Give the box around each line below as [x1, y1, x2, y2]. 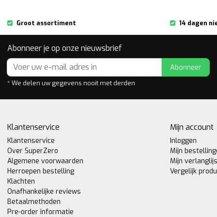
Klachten [7, 177, 35, 186]
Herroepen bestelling [7, 167, 74, 176]
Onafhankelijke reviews [7, 187, 81, 196]
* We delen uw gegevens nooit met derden [7, 79, 135, 87]
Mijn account [170, 122, 214, 132]
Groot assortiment [16, 19, 76, 27]
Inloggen [170, 136, 197, 145]
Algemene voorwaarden [7, 156, 83, 166]
